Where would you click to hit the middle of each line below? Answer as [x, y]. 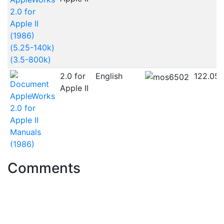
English [109, 76]
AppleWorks [32, 96]
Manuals [25, 132]
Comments [44, 168]
